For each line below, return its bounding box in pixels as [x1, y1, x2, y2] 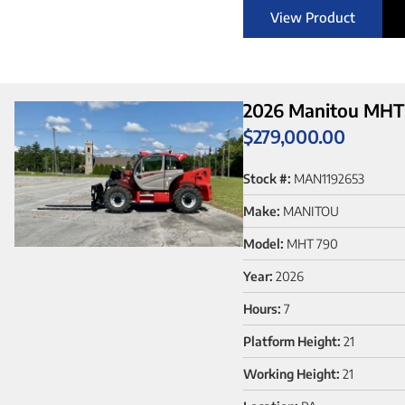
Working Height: [242, 366, 340, 382]
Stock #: [242, 171, 291, 187]
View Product [269, 8, 355, 25]
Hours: [242, 301, 281, 317]
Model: [242, 236, 284, 252]
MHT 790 [286, 236, 338, 252]
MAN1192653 [293, 171, 364, 187]
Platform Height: [242, 334, 341, 350]
